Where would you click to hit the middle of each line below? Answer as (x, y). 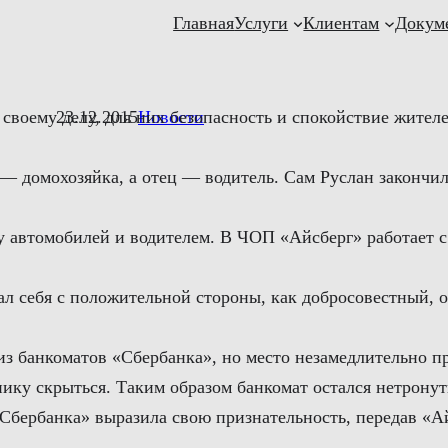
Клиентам (341, 23)
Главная (204, 23)
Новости (171, 117)
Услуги (261, 23)
